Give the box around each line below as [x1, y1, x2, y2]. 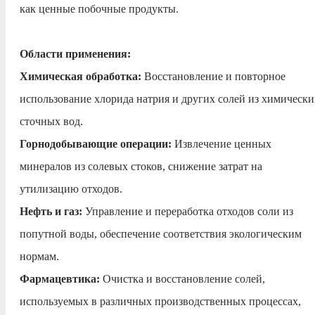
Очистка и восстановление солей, [103, 273, 265, 285]
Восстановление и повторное [144, 70, 285, 82]
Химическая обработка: [20, 70, 144, 82]
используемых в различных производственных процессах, [20, 295, 301, 307]
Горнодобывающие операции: [20, 138, 174, 150]
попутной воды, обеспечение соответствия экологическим [20, 228, 302, 240]
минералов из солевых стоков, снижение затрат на [20, 160, 262, 172]
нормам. [20, 250, 59, 262]
